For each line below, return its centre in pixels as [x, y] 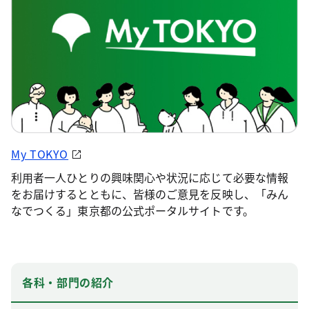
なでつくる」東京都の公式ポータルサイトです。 [132, 210]
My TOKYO [40, 153]
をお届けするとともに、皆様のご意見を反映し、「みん [150, 193]
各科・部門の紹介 [68, 282]
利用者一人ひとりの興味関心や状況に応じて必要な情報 [150, 177]
